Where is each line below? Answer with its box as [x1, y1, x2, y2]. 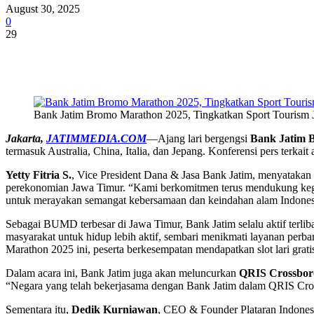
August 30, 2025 [6, 2, 80, 15]
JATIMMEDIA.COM [46, 132, 146, 144]
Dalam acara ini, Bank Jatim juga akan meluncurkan [6, 266, 239, 279]
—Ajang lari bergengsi [146, 132, 250, 144]
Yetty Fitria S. [6, 168, 71, 181]
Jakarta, [6, 132, 46, 144]
